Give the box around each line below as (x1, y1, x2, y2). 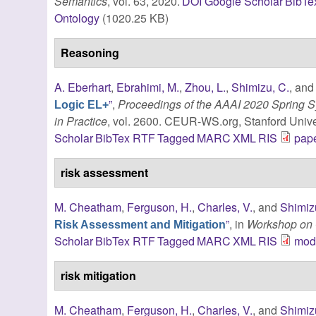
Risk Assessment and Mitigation (54, 218, 226, 231)
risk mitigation (61, 267, 137, 284)
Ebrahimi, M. (116, 78, 180, 95)
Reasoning (61, 44, 120, 61)
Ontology (54, 9, 100, 26)
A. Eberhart (54, 78, 111, 95)
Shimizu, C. (231, 78, 290, 95)
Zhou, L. (185, 78, 226, 95)
